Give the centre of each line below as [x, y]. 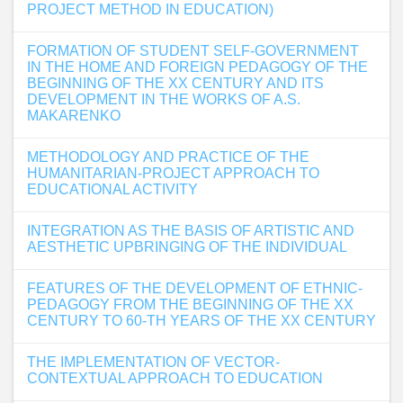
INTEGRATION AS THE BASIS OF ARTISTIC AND [191, 231]
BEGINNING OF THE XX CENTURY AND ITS [175, 83]
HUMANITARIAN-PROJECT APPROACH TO [173, 173]
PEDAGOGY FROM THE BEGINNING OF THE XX [190, 304]
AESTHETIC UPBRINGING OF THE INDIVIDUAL [187, 247]
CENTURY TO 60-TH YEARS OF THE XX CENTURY [201, 321]
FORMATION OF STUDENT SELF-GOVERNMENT [193, 51]
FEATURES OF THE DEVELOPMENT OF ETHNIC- [195, 288]
